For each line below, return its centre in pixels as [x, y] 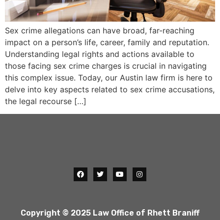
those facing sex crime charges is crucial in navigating [106, 66]
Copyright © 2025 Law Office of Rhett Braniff [110, 213]
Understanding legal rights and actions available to [100, 54]
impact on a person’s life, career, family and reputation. [107, 42]
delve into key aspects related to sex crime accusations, [110, 89]
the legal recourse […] [46, 101]
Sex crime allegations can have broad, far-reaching [100, 30]
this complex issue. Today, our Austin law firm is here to [109, 78]
